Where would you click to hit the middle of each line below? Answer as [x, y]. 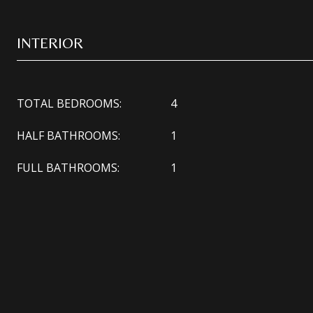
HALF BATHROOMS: [68, 136]
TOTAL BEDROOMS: [69, 103]
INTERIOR [50, 43]
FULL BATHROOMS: [68, 168]
